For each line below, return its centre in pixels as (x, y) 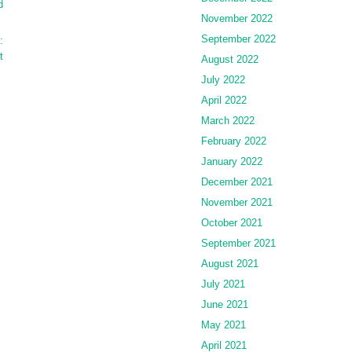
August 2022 (230, 59)
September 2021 (238, 243)
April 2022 (224, 100)
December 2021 (237, 181)
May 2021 (224, 324)
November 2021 (237, 202)
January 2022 (232, 161)
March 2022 (228, 120)
